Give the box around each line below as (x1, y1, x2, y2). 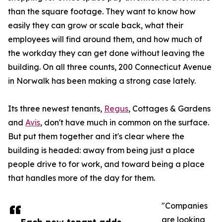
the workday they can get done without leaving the (8, 48, 205, 58)
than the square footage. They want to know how (8, 6, 196, 17)
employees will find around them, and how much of (8, 34, 202, 45)
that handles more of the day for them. (8, 173, 155, 183)
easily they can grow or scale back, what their (8, 20, 183, 31)
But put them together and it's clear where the (8, 131, 184, 142)
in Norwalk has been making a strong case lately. (8, 76, 196, 86)
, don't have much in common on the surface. (40, 117, 209, 128)
